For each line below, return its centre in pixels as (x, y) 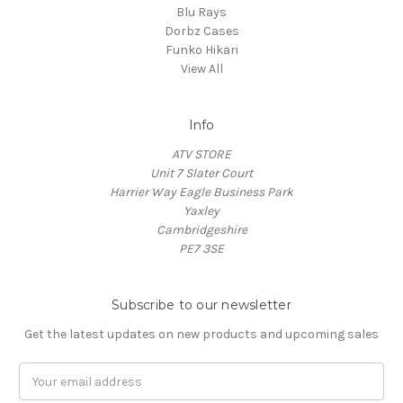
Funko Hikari (201, 50)
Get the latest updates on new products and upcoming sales (201, 335)
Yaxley (201, 211)
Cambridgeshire (201, 230)
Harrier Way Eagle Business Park (201, 193)
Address (43, 391)
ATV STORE (201, 155)
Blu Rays (201, 13)
